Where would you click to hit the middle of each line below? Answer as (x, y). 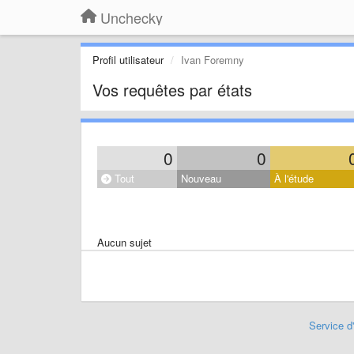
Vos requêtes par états (172, 90)
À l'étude (294, 178)
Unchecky (132, 17)
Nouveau (201, 178)
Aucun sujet (124, 242)
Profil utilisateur (128, 60)
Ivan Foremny (213, 60)
